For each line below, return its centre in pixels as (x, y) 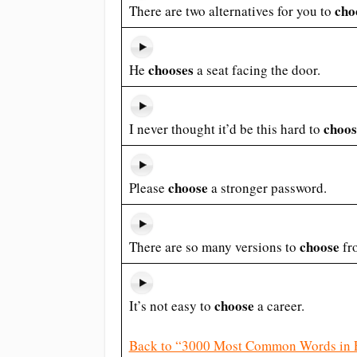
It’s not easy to (171, 306)
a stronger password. (267, 188)
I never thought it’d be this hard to (226, 129)
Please (148, 188)
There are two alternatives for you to (231, 11)
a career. (279, 306)
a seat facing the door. (257, 70)
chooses (171, 70)
